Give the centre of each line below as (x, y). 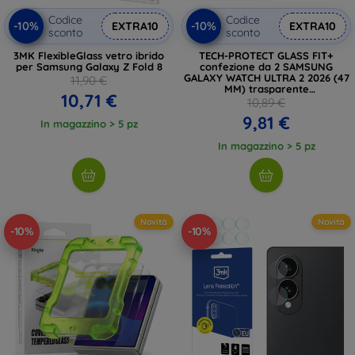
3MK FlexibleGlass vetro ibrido (89, 55)
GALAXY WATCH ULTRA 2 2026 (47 (266, 77)
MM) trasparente (266, 88)
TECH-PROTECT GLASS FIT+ (266, 55)
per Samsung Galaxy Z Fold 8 (89, 66)
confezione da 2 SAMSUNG (266, 66)
